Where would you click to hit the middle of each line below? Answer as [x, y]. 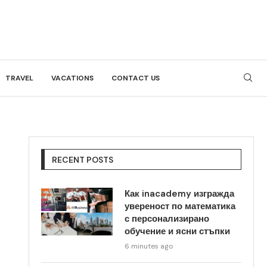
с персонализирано [167, 219]
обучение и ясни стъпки [178, 231]
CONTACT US [136, 78]
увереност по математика [180, 206]
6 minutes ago [149, 246]
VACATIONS [72, 78]
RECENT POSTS [83, 160]
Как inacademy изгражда [180, 194]
